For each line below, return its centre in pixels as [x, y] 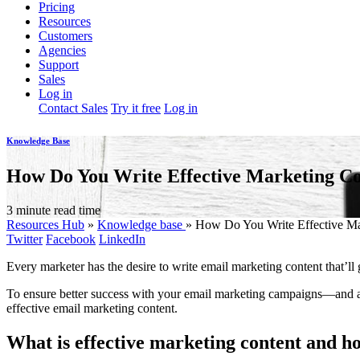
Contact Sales [73, 108]
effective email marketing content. [92, 308]
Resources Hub [45, 224]
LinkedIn [122, 239]
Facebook [71, 239]
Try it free [136, 108]
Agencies [62, 50]
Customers [65, 35]
